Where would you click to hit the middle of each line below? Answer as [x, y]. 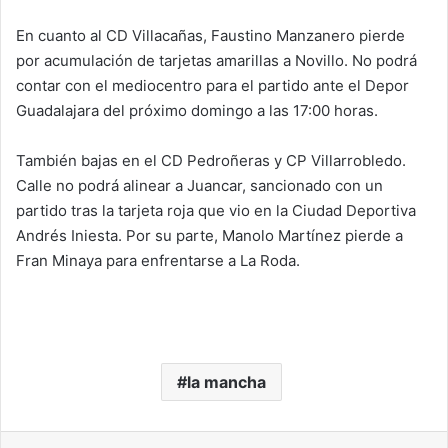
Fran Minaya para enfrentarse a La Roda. [158, 260]
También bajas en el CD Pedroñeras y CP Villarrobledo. [211, 160]
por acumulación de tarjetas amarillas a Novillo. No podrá [216, 60]
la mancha [226, 382]
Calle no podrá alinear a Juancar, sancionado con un [199, 185]
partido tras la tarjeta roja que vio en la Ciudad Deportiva [216, 210]
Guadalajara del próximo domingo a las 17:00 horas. [197, 110]
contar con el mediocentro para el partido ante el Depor [212, 85]
